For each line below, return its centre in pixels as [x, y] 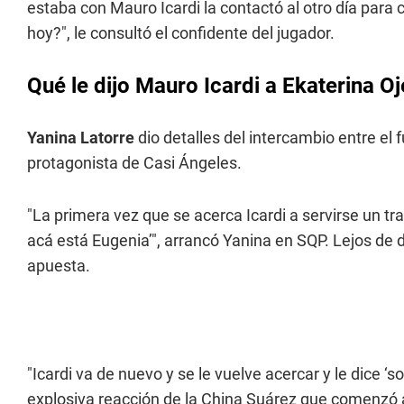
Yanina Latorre [83, 138]
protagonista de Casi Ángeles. [134, 163]
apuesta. [59, 266]
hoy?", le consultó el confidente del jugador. [181, 33]
